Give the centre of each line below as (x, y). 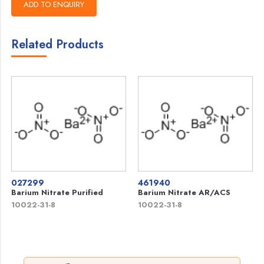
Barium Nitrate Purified (57, 193)
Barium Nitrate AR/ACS (184, 193)
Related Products (58, 45)
